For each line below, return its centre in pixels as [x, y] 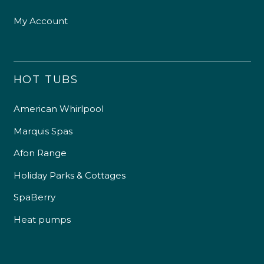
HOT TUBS [46, 80]
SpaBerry [34, 197]
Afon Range [40, 153]
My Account [40, 21]
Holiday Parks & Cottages [69, 175]
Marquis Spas [43, 131]
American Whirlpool [58, 109]
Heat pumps [42, 219]
